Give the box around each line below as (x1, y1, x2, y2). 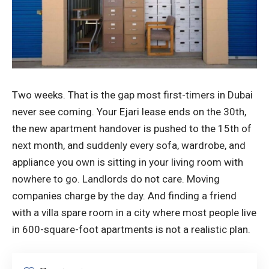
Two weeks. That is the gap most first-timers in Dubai (12, 88, 253, 101)
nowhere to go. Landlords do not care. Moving (12, 172, 220, 185)
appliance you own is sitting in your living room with (12, 156, 243, 168)
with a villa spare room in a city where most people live (12, 206, 256, 219)
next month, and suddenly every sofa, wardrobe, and (12, 139, 246, 151)
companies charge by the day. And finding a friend (12, 189, 237, 202)
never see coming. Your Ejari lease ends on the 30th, (12, 105, 246, 118)
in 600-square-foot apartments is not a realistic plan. (12, 223, 250, 235)
